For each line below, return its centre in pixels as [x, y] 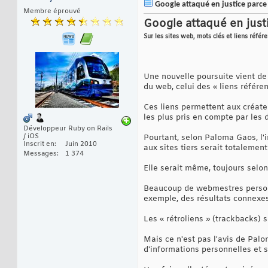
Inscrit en [39, 144]
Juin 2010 [81, 144]
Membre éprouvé [52, 12]
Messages [40, 154]
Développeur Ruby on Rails [68, 129]
